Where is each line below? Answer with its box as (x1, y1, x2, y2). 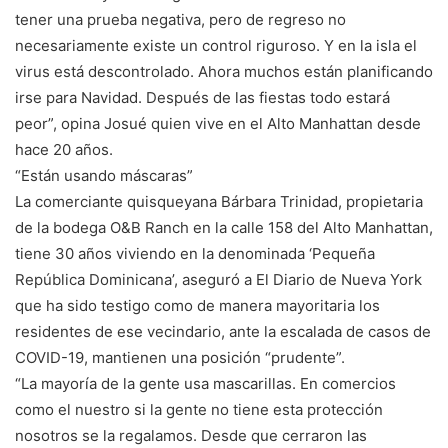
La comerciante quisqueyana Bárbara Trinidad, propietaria (15, 192, 423, 212)
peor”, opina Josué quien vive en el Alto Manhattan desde (15, 114, 421, 134)
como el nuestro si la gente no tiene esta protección (15, 400, 383, 420)
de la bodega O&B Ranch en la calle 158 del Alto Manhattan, (15, 218, 433, 238)
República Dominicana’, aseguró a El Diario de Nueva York (15, 270, 422, 290)
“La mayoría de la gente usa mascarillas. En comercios (15, 374, 396, 394)
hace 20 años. (15, 140, 113, 160)
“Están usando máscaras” (15, 166, 193, 186)
